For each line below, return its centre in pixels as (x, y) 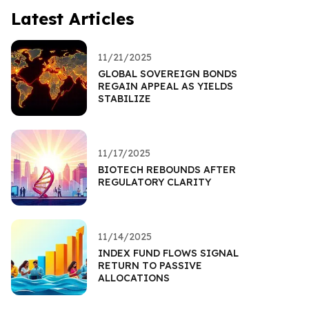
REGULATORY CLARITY (154, 182)
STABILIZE (124, 98)
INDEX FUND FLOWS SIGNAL (168, 253)
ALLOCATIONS (134, 278)
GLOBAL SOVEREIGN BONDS (168, 73)
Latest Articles (72, 18)
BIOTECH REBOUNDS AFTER (167, 169)
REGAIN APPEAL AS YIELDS (166, 86)
